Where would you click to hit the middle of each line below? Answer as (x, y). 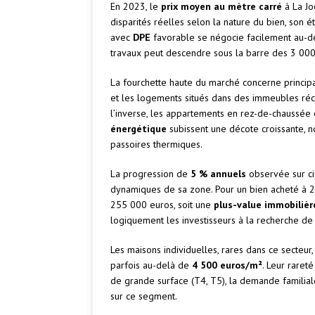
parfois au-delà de (151, 265)
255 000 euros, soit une (162, 205)
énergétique (139, 129)
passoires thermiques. (156, 144)
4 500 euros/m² (227, 265)
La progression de (150, 174)
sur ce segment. (144, 296)
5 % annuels (218, 174)
